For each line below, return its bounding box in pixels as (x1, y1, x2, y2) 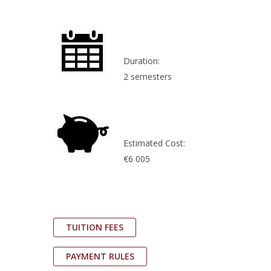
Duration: (123, 55, 160, 67)
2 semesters (123, 71, 172, 82)
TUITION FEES (66, 221, 124, 233)
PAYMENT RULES (66, 250, 135, 262)
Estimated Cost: (123, 137, 186, 149)
